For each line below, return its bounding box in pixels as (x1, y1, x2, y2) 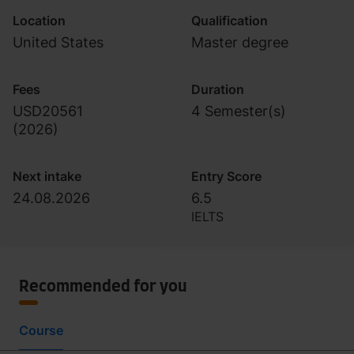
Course (19, 322, 63, 338)
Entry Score (191, 168, 262, 184)
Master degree (191, 34, 288, 51)
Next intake (13, 168, 81, 184)
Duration (191, 81, 244, 97)
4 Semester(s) (191, 103, 286, 119)
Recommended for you (19, 279, 187, 295)
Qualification (191, 13, 268, 28)
